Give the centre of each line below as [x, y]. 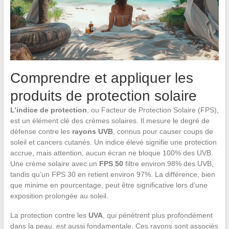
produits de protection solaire [103, 96]
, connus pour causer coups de [163, 131]
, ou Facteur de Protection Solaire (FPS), [153, 110]
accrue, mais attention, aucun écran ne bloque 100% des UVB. [111, 153]
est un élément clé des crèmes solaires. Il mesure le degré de [110, 120]
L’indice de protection [48, 110]
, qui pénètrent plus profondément [157, 215]
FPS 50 [111, 163]
